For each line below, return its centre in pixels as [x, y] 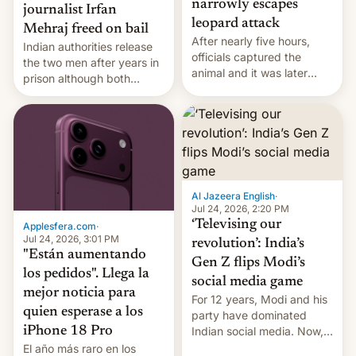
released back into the [250, 89]
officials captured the [246, 57]
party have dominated [249, 315]
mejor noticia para [79, 294]
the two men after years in [91, 62]
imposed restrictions [75, 110]
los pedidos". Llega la [86, 275]
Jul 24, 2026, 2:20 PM [240, 208]
